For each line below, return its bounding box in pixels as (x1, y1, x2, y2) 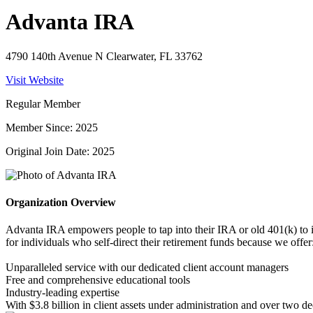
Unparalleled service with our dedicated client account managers (6, 261, 289, 274)
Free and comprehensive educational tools (6, 274, 190, 286)
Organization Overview (6, 196, 116, 209)
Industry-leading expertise (6, 286, 119, 299)
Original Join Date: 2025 (6, 145, 115, 157)
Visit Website (6, 73, 64, 86)
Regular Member (6, 97, 80, 110)
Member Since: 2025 (6, 121, 98, 133)
